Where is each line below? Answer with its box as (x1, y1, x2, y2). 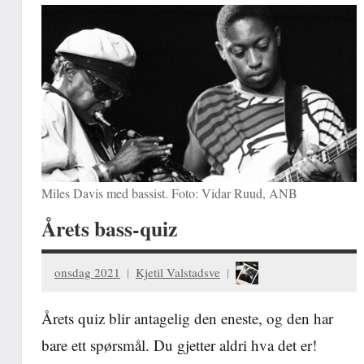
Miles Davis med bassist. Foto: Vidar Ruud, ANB (41, 184, 297, 202)
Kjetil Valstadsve (136, 263, 220, 280)
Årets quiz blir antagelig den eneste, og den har (41, 308, 333, 329)
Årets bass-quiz (41, 213, 177, 245)
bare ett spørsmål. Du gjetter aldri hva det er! (41, 335, 317, 356)
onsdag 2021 (54, 263, 120, 280)
